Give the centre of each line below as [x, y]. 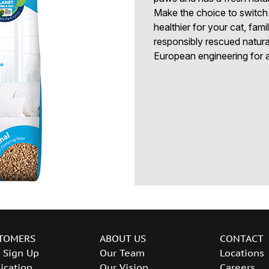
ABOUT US [123, 238]
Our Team [122, 252]
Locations [242, 252]
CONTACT [242, 238]
